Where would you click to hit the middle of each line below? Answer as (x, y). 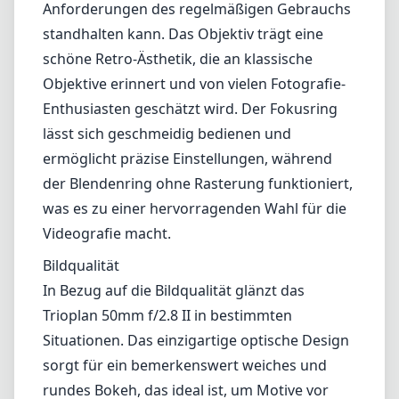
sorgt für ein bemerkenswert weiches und (185, 365)
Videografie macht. (107, 233)
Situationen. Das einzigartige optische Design (196, 340)
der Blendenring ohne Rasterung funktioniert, (198, 183)
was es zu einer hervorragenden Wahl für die (195, 208)
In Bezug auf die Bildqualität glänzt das (174, 290)
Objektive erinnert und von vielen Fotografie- (194, 84)
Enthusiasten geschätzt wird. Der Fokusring (190, 109)
